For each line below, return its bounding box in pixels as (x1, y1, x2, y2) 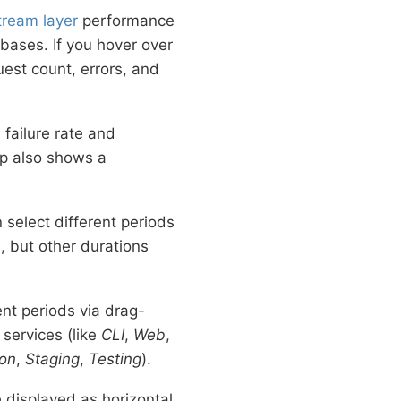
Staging (25, 350, 80, 369)
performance (78, 12, 175, 30)
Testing (89, 350, 141, 369)
